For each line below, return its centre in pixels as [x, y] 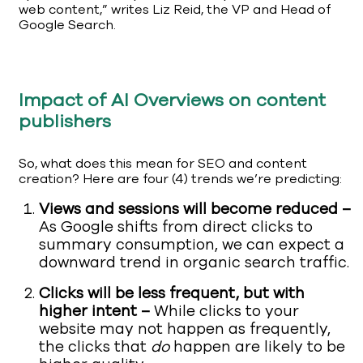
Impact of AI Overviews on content [172, 101]
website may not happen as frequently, [185, 329]
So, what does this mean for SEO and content [163, 164]
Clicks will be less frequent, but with [172, 294]
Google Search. [67, 26]
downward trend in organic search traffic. [194, 263]
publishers [65, 122]
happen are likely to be [259, 347]
